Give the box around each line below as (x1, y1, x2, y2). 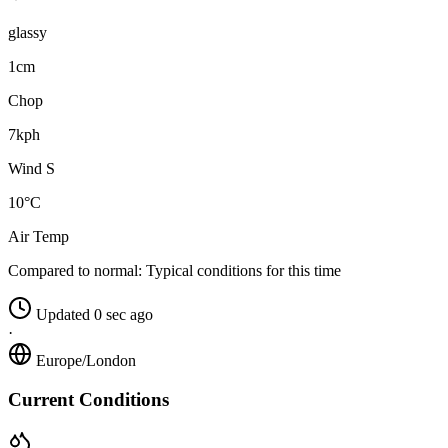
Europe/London (36, 352, 136, 370)
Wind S (8, 160, 55, 178)
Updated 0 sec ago (36, 306, 153, 324)
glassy (8, 24, 47, 42)
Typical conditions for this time (142, 262, 341, 280)
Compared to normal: (8, 262, 142, 280)
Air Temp (8, 228, 69, 246)
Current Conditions (8, 389, 169, 410)
